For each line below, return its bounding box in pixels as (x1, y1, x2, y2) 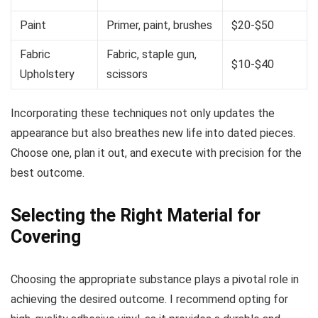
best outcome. (11, 165, 84, 180)
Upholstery (20, 67, 75, 81)
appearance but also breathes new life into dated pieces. (11, 126, 295, 140)
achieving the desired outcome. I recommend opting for (11, 292, 288, 306)
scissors (106, 67, 148, 81)
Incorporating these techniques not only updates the (11, 106, 275, 120)
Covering (11, 226, 81, 247)
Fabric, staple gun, (106, 47, 197, 61)
